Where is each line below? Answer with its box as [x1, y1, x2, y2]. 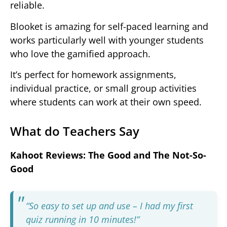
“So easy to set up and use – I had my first [26, 200, 193, 212]
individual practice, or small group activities [10, 82, 197, 94]
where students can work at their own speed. [10, 96, 202, 108]
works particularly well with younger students [10, 33, 204, 46]
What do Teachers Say [10, 123, 139, 139]
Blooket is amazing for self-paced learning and [10, 20, 208, 32]
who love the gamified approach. [10, 47, 150, 60]
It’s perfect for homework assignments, [10, 68, 176, 81]
